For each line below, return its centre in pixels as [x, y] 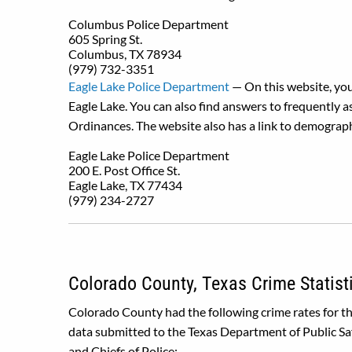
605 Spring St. [105, 39]
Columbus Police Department [148, 24]
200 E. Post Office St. [124, 170]
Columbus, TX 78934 [125, 54]
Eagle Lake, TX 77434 [125, 185]
